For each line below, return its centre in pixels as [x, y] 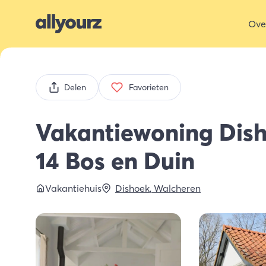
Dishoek [132, 188]
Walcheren [177, 188]
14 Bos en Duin [115, 161]
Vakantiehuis [73, 188]
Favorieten [149, 87]
